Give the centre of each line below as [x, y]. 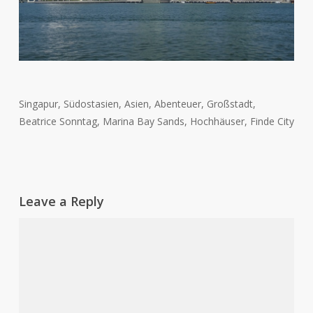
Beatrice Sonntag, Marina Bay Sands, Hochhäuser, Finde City [156, 121]
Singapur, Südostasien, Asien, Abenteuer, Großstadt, [137, 103]
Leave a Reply [61, 201]
